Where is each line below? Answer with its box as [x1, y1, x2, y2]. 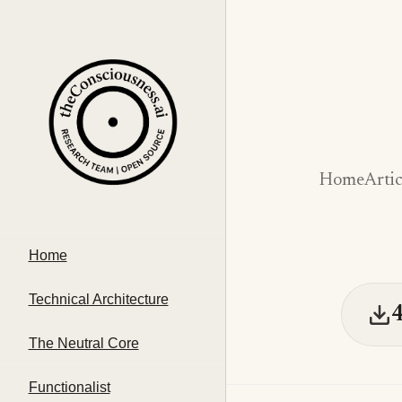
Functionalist [28, 379, 110, 395]
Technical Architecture [28, 291, 169, 307]
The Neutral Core [28, 335, 139, 351]
